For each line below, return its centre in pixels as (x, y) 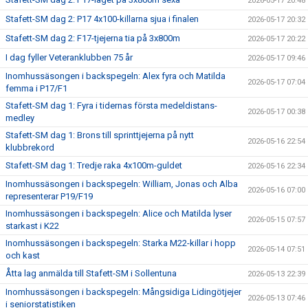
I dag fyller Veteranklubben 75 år (69, 57)
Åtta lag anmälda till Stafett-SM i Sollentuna (91, 273)
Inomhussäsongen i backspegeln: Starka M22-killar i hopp (121, 243)
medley (20, 118)
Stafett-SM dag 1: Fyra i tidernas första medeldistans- (111, 106)
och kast (23, 255)
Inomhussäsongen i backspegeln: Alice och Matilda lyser (119, 213)
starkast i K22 (32, 226)
